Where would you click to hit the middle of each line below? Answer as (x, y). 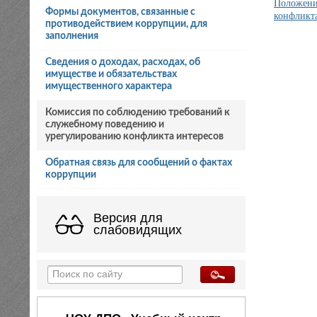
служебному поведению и (104, 124)
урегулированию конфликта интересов (134, 136)
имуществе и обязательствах (111, 74)
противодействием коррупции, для (126, 24)
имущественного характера (108, 86)
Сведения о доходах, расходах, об (122, 62)
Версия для (128, 218)
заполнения (71, 36)
